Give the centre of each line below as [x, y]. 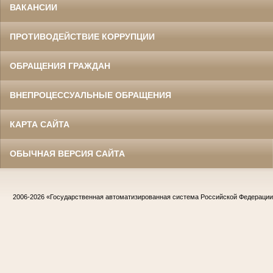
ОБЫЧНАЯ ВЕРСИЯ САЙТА [67, 154]
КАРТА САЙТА [40, 125]
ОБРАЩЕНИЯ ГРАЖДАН [60, 66]
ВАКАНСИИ [34, 8]
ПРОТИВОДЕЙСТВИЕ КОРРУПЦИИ [82, 37]
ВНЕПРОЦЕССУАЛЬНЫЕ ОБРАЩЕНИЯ [90, 95]
